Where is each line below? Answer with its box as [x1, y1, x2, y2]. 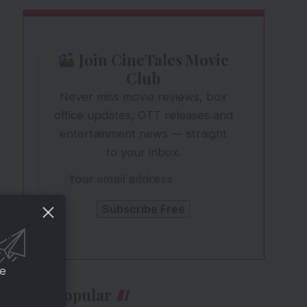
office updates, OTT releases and [53, 108, 233, 123]
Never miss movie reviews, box [60, 90, 228, 104]
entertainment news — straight [60, 127, 228, 141]
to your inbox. [106, 145, 181, 160]
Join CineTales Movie [75, 49, 229, 71]
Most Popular [15, 284, 112, 306]
